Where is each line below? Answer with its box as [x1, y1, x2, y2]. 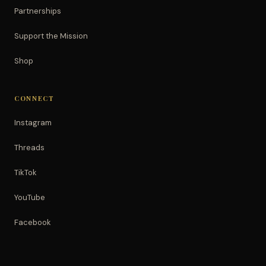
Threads [14, 142, 45, 153]
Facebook [14, 217, 51, 227]
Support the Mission [14, 30, 88, 41]
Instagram [14, 117, 52, 128]
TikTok [14, 167, 37, 178]
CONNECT [14, 93, 55, 103]
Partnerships [14, 5, 61, 16]
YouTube [14, 192, 45, 202]
